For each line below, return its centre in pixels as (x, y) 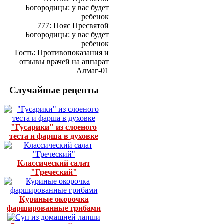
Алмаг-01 (93, 70)
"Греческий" (54, 172)
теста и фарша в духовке (54, 136)
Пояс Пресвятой (81, 25)
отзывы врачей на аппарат (64, 61)
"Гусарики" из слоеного (54, 127)
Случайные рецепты (54, 90)
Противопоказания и (73, 52)
